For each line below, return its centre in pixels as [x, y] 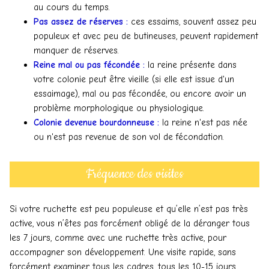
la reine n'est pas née [203, 122]
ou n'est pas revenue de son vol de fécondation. [129, 137]
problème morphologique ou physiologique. [119, 108]
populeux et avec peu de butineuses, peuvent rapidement [146, 36]
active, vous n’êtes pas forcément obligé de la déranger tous [130, 223]
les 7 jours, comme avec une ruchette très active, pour [118, 237]
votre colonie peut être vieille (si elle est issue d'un [134, 79]
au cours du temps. [72, 7]
